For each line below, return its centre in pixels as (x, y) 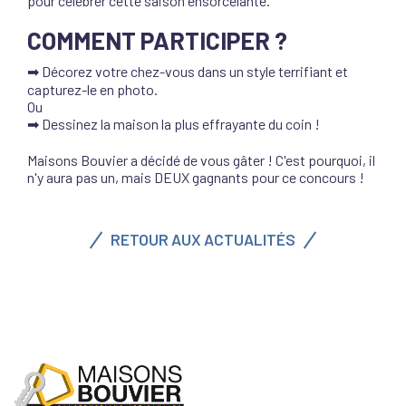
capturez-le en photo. (92, 89)
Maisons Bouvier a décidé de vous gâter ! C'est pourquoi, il (201, 160)
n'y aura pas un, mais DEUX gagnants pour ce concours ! (196, 177)
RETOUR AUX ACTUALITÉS (203, 239)
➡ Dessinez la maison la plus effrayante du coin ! (174, 124)
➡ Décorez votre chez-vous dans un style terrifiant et (188, 71)
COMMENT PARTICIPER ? (157, 40)
